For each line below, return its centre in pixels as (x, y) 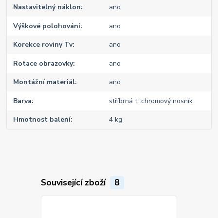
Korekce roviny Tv (43, 45)
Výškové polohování (47, 26)
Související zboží (74, 183)
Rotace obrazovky (43, 63)
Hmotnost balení (42, 120)
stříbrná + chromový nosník (151, 101)
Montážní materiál (44, 82)
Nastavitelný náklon (47, 7)
